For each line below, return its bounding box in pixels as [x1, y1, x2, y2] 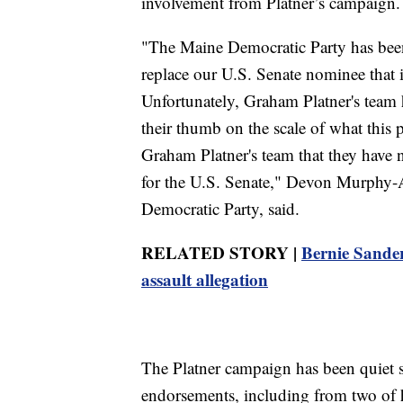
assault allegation [141, 267, 268, 292]
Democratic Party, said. [141, 197, 300, 220]
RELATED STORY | [141, 240, 301, 265]
